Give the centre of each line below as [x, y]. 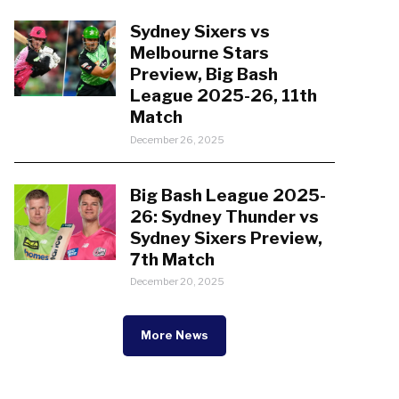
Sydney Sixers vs [199, 32]
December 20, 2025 [177, 282]
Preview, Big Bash [204, 74]
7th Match [172, 259]
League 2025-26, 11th [223, 96]
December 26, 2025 [177, 139]
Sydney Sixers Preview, [226, 237]
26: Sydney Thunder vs [224, 216]
